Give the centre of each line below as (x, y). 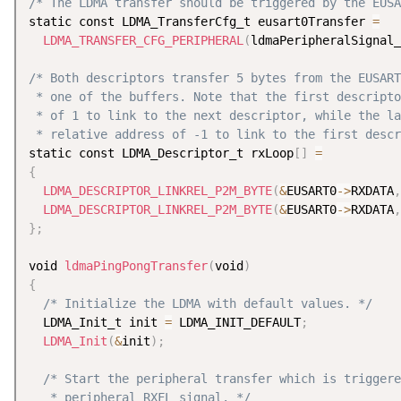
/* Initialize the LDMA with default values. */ (208, 304)
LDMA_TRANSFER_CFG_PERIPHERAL (143, 41)
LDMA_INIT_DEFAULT (236, 323)
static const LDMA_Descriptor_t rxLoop (161, 154)
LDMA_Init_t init (97, 323)
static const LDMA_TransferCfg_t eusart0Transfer (200, 22)
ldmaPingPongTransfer (136, 266)
